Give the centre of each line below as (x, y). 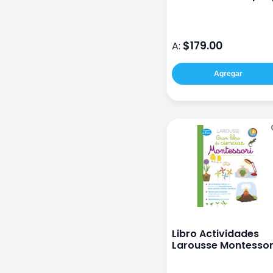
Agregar (228, 74)
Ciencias (193, 257)
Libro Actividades (215, 234)
